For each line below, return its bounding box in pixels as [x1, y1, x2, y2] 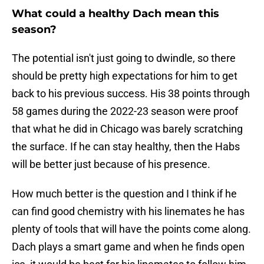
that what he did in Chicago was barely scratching [12, 123, 243, 136]
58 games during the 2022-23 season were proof [12, 105, 238, 118]
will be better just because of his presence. [12, 158, 210, 171]
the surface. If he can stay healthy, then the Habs [12, 140, 240, 153]
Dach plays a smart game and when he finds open [12, 240, 245, 253]
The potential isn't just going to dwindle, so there [12, 52, 236, 65]
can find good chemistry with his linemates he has [12, 205, 245, 218]
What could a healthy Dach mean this [12, 7, 219, 21]
